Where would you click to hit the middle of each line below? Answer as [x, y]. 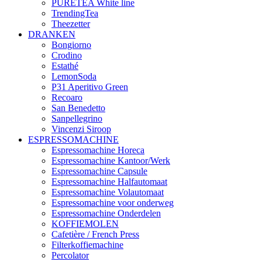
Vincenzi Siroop [81, 129]
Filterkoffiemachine [87, 245]
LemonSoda [74, 76]
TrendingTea [75, 13]
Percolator [70, 255]
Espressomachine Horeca [98, 150]
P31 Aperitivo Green [90, 87]
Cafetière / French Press [95, 234]
